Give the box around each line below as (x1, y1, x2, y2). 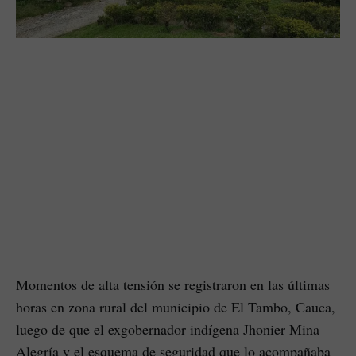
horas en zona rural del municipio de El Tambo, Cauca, (16, 296, 335, 316)
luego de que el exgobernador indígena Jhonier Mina (16, 319, 319, 339)
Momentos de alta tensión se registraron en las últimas (16, 274, 330, 294)
